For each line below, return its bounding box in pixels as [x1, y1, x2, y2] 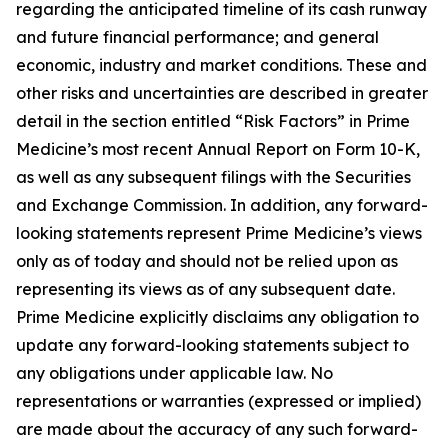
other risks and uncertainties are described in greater [16, 83, 428, 103]
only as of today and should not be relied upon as [16, 251, 398, 271]
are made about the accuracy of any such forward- [16, 419, 418, 439]
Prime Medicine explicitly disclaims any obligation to [16, 307, 419, 327]
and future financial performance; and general [16, 27, 379, 47]
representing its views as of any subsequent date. [16, 279, 395, 299]
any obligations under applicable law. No [16, 363, 333, 383]
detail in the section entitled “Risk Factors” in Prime [16, 111, 410, 131]
